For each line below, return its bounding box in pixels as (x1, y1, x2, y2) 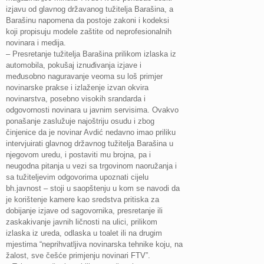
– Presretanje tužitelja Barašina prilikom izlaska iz (6, 49, 176, 58)
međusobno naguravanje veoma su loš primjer (6, 72, 163, 81)
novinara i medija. (6, 38, 66, 47)
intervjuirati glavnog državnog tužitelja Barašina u (6, 139, 173, 148)
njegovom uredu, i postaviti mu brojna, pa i (6, 150, 151, 159)
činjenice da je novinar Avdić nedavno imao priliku (6, 128, 176, 137)
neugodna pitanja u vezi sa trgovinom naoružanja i (6, 161, 177, 170)
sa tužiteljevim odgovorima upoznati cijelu (6, 173, 148, 181)
